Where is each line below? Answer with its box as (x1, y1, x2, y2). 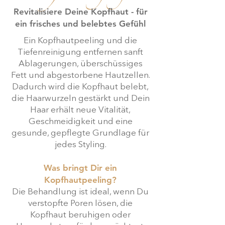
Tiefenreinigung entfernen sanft (18, 48, 143, 57)
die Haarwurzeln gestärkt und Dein (11, 94, 150, 103)
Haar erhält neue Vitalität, (30, 105, 131, 115)
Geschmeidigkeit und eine (28, 117, 133, 126)
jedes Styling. (54, 140, 106, 149)
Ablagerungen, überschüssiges (18, 59, 143, 68)
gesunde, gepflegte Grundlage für (12, 129, 149, 138)
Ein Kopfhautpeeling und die (24, 36, 137, 45)
